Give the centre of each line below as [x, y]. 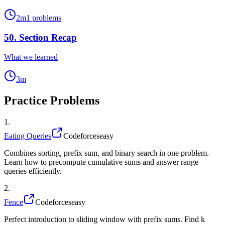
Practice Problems [52, 100]
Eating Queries [28, 136]
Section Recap [48, 38]
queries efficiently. [33, 171]
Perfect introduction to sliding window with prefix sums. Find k [104, 219]
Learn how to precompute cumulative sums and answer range [101, 162]
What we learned [31, 57]
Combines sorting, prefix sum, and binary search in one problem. [106, 153]
